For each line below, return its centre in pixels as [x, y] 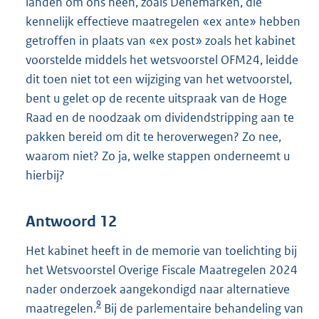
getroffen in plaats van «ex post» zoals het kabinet [161, 40]
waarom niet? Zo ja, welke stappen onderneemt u [158, 156]
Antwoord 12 [71, 222]
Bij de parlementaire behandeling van [202, 309]
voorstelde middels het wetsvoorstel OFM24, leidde [162, 59]
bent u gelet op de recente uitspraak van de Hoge [156, 98]
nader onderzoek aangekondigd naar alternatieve [158, 289]
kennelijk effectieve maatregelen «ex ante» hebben [163, 21]
